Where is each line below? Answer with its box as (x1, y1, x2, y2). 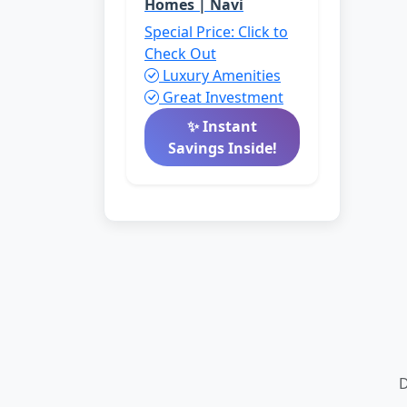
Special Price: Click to (144, 22, 288, 42)
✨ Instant (187, 116, 257, 136)
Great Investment (159, 87, 283, 107)
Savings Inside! (167, 138, 277, 158)
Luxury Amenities (159, 65, 281, 85)
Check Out (144, 44, 216, 64)
